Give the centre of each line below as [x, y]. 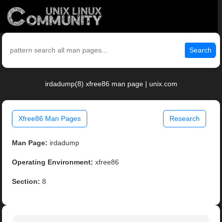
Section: [26, 182]
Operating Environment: [53, 162]
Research [184, 119]
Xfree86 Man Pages [50, 119]
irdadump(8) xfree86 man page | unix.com [111, 84]
